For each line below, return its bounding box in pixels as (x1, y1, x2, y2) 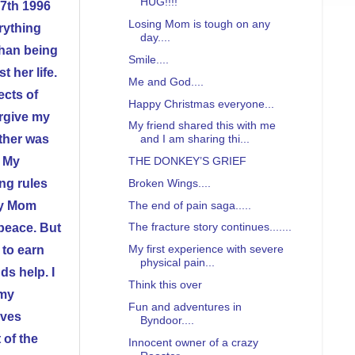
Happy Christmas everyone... (128, 97, 274, 110)
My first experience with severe (128, 242, 284, 256)
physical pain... (139, 256, 215, 269)
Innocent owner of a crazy (128, 335, 258, 349)
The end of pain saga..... (128, 198, 251, 212)
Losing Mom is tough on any (128, 17, 270, 31)
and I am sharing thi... (139, 132, 250, 146)
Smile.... (128, 53, 169, 66)
